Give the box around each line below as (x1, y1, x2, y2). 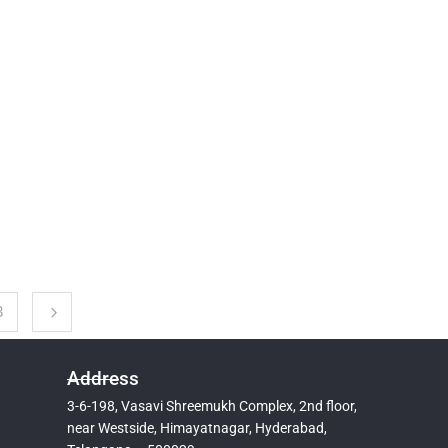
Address (67, 367, 140, 390)
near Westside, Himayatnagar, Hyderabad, (67, 420, 328, 436)
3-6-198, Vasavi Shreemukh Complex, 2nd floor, (67, 398, 358, 414)
